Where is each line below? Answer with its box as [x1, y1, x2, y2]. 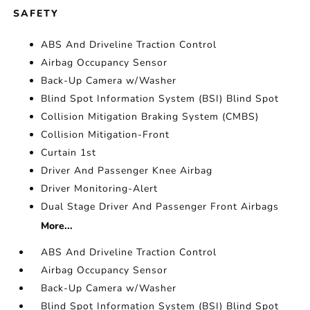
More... [41, 219, 73, 232]
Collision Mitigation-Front [41, 128, 170, 141]
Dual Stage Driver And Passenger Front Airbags [41, 200, 280, 213]
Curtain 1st [41, 146, 97, 159]
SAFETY [13, 7, 60, 20]
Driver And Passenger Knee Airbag [41, 164, 213, 177]
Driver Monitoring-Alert [41, 182, 158, 195]
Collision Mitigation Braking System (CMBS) [41, 110, 259, 123]
